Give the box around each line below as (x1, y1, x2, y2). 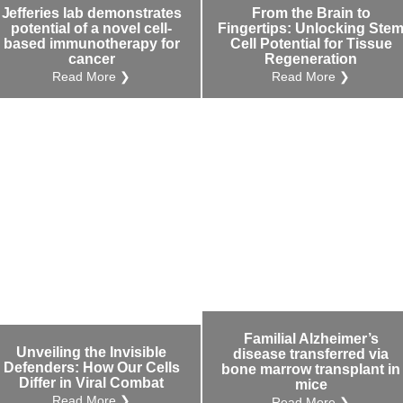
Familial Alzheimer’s (244, 331, 379, 346)
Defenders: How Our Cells (4, 360, 180, 376)
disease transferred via (233, 346, 390, 362)
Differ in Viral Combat (19, 375, 165, 391)
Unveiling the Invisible (16, 345, 167, 361)
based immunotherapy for (4, 36, 180, 51)
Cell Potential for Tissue (230, 36, 392, 51)
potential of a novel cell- (11, 21, 173, 36)
